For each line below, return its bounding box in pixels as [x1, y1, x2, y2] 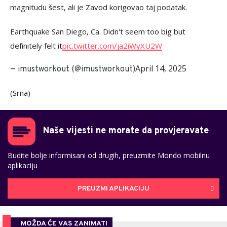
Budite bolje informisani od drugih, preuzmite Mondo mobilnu [8, 150, 210, 161]
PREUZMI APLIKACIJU [78, 184, 149, 193]
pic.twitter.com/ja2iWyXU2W [62, 41, 162, 51]
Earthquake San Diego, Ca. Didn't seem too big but [10, 26, 185, 37]
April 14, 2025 [135, 63, 186, 74]
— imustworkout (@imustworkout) [10, 64, 135, 75]
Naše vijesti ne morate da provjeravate [43, 125, 209, 137]
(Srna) [10, 88, 30, 98]
